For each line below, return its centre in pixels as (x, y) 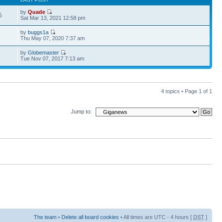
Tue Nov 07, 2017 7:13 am (53, 58)
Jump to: (81, 111)
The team (45, 217)
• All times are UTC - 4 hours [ (156, 217)
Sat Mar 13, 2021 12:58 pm (53, 18)
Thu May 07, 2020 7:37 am (53, 38)
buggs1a (38, 32)
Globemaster (44, 52)
